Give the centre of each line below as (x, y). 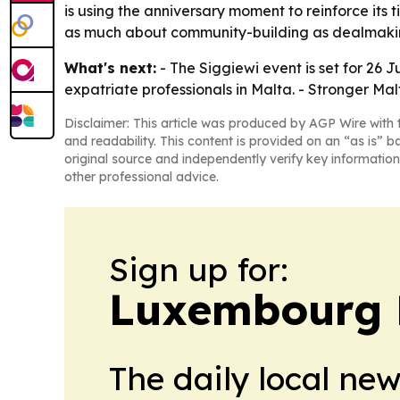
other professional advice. (142, 176)
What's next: (110, 67)
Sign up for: (199, 269)
